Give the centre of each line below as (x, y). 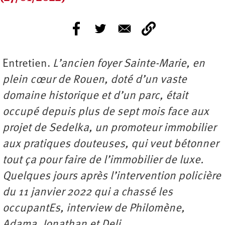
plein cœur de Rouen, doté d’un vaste (95, 80)
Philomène (155, 209)
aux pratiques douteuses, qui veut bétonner (110, 145)
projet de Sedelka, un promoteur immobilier (109, 129)
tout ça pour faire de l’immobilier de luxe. (103, 161)
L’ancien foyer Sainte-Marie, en (129, 64)
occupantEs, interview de (66, 209)
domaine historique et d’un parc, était (95, 96)
